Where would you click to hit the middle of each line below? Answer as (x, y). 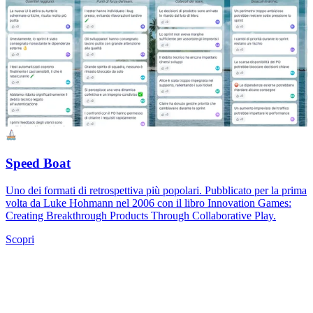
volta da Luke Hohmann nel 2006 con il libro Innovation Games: (148, 203)
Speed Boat (38, 163)
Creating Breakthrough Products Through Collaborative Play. (141, 215)
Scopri (20, 239)
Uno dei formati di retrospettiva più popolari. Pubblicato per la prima (156, 190)
